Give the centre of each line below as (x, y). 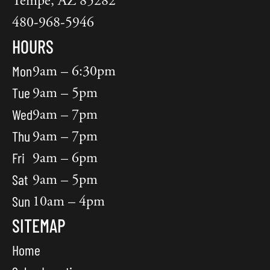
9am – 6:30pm (74, 71)
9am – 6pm (65, 158)
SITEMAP (39, 226)
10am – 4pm (69, 202)
